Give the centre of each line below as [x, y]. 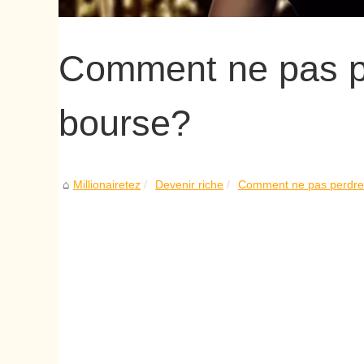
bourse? [125, 122]
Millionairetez [107, 184]
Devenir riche [189, 184]
